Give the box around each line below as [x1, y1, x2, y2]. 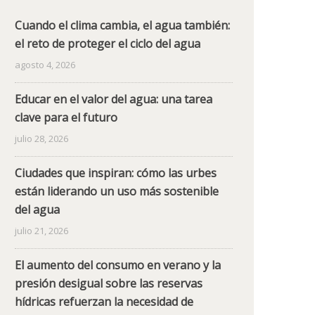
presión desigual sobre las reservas [15, 276, 202, 291]
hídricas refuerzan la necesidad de [15, 294, 193, 309]
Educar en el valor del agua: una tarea [15, 91, 212, 107]
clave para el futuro [15, 110, 117, 125]
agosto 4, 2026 [15, 58, 75, 71]
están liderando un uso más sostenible [15, 184, 219, 199]
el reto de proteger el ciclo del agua [15, 36, 200, 51]
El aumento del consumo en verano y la [15, 257, 221, 273]
